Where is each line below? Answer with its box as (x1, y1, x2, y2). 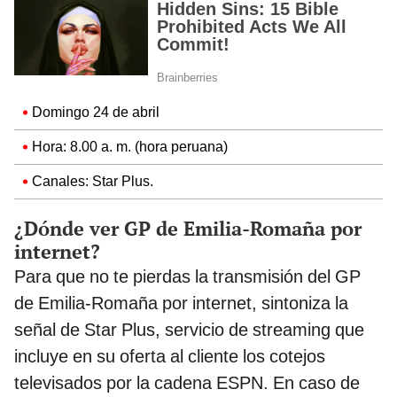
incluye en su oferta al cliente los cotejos (14, 345, 325, 367)
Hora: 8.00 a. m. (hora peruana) (32, 137, 228, 155)
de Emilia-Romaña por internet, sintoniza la (14, 292, 348, 314)
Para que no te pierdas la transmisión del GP (14, 265, 361, 287)
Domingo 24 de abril (32, 103, 160, 121)
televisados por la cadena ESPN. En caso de (14, 371, 360, 393)
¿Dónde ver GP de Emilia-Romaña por (14, 214, 362, 241)
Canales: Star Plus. (32, 172, 153, 190)
